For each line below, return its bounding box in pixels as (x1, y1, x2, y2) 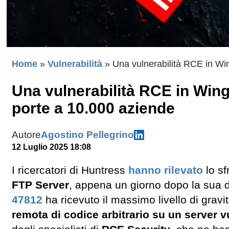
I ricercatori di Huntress (12, 164, 128, 176)
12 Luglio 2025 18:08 (12, 143, 91, 152)
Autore (12, 129, 41, 141)
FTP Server (12, 178, 69, 191)
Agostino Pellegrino (41, 129, 134, 141)
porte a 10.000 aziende (12, 99, 175, 117)
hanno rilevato (128, 164, 203, 176)
